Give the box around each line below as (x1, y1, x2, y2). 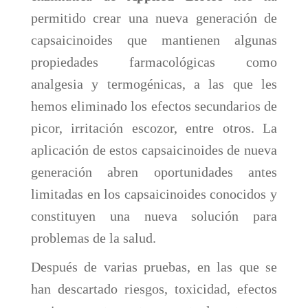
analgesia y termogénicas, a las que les (31, 76, 277, 91)
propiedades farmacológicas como (31, 54, 277, 69)
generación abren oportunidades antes (31, 164, 277, 179)
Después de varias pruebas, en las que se (31, 259, 277, 274)
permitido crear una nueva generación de (31, 10, 277, 25)
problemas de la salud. (31, 230, 159, 245)
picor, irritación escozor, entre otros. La (31, 120, 277, 135)
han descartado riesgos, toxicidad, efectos (31, 281, 277, 296)
